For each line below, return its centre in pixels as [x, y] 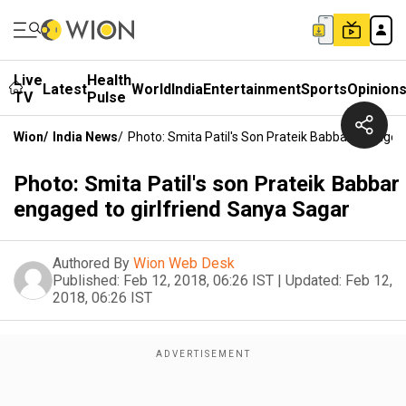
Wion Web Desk [184, 263]
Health [109, 80]
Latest [65, 89]
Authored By [91, 263]
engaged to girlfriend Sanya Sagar [182, 209]
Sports [324, 89]
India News [85, 137]
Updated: [314, 280]
